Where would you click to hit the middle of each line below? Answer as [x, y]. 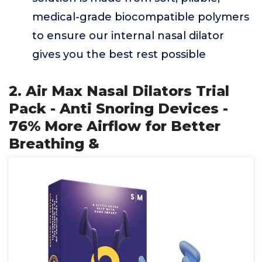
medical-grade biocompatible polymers [141, 17]
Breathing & [54, 144]
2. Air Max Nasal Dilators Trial [119, 91]
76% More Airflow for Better [115, 126]
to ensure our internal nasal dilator [128, 36]
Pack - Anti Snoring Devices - [118, 108]
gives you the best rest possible [119, 54]
